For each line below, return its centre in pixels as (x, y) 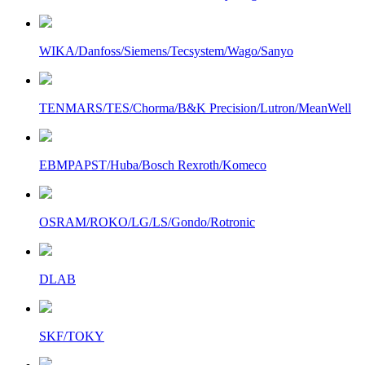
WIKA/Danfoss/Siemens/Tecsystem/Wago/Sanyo (166, 51)
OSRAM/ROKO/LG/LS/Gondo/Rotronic (147, 222)
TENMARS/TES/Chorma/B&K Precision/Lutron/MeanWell (195, 108)
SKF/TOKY (72, 336)
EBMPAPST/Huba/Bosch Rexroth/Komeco (153, 165)
